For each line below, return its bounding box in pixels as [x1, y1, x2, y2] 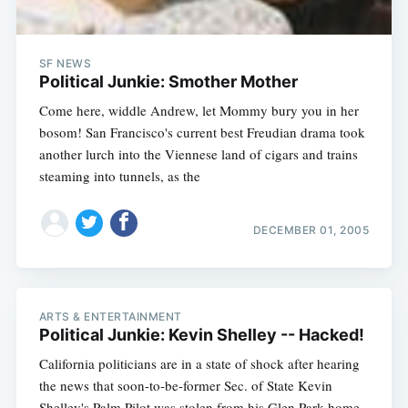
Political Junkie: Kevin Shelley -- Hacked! [38, 325, 364, 345]
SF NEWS [38, 56, 92, 71]
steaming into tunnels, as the [38, 167, 200, 186]
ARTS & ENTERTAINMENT [38, 310, 182, 324]
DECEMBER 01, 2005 [252, 222, 370, 237]
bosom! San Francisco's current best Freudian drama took [38, 123, 365, 142]
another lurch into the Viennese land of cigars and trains [38, 145, 358, 164]
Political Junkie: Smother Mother [38, 72, 298, 92]
